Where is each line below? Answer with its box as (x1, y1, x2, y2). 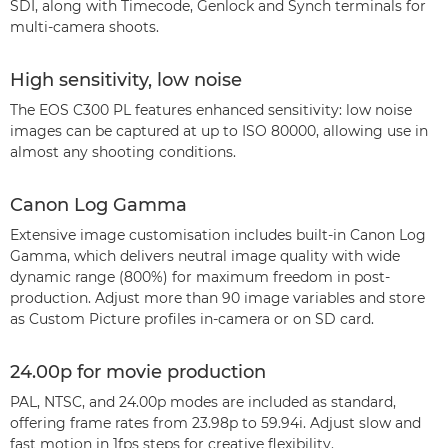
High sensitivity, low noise (10, 69, 242, 91)
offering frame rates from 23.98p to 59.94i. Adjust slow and (10, 414, 421, 432)
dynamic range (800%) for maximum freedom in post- (10, 268, 390, 286)
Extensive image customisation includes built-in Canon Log (10, 226, 426, 244)
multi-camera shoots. (10, 18, 159, 36)
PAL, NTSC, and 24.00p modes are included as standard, (10, 393, 396, 411)
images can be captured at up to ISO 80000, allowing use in (10, 122, 428, 140)
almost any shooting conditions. (10, 143, 236, 161)
